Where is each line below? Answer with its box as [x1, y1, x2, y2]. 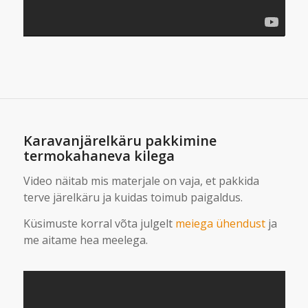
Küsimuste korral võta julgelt [23, 215, 175, 231]
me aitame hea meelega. [23, 232, 148, 247]
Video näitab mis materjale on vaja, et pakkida [23, 173, 259, 189]
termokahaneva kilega [23, 146, 175, 165]
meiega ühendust [175, 215, 265, 231]
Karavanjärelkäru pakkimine [23, 131, 217, 150]
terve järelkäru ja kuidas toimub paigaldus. [23, 190, 243, 206]
